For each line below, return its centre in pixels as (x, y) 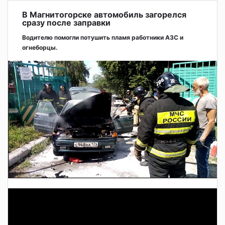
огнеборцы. (40, 48)
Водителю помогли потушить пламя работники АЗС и (103, 38)
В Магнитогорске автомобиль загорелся (104, 15)
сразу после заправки (66, 23)
